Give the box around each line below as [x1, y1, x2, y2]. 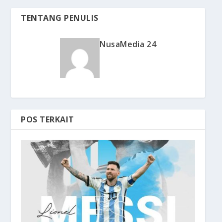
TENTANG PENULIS [21, 12, 99, 23]
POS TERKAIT [21, 113, 74, 125]
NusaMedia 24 [100, 38, 156, 50]
